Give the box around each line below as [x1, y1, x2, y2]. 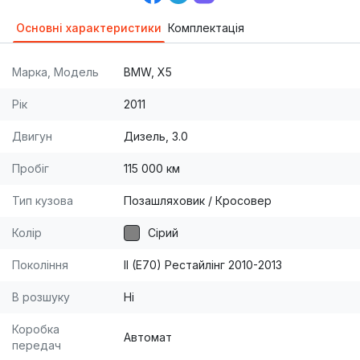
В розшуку [12, 290, 70, 305]
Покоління [12, 258, 68, 272]
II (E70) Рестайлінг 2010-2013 [124, 258, 282, 272]
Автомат [124, 330, 172, 345]
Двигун [12, 129, 52, 144]
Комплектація [168, 21, 244, 35]
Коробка [12, 322, 59, 337]
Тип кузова [12, 194, 73, 208]
